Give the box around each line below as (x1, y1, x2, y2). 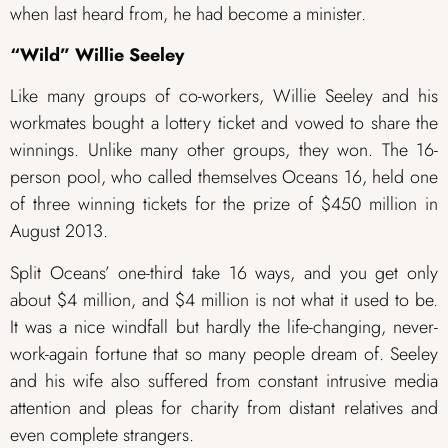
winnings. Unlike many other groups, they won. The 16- (10, 137, 438, 164)
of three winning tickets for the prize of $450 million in (10, 191, 438, 218)
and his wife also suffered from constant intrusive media (10, 367, 438, 394)
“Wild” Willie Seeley (10, 42, 184, 69)
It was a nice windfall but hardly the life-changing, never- (10, 313, 438, 340)
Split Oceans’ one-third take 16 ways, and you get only (10, 259, 438, 286)
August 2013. (10, 218, 108, 245)
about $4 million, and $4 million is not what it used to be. (10, 286, 438, 313)
